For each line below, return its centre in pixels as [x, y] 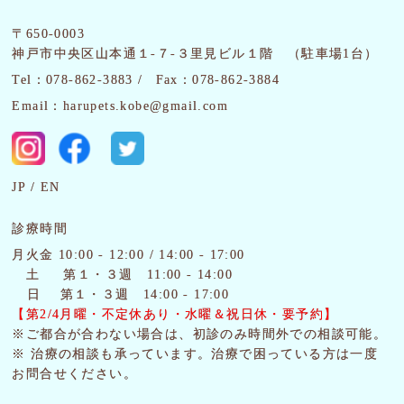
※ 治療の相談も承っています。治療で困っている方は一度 [195, 353]
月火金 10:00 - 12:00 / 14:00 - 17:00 [129, 254]
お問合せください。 [75, 373]
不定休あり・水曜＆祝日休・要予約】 [220, 314]
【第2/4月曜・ [57, 314]
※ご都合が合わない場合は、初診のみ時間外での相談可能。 [200, 334]
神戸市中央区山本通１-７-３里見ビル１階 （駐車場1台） [195, 54]
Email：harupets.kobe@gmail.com [120, 106]
